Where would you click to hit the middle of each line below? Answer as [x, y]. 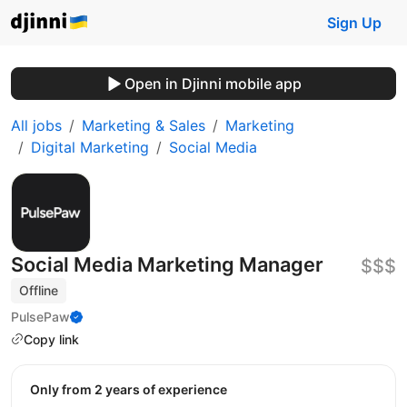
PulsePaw [40, 316]
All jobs [36, 125]
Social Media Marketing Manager [167, 264]
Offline [39, 290]
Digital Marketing [90, 147]
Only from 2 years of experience [134, 390]
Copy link [51, 339]
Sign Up [354, 23]
